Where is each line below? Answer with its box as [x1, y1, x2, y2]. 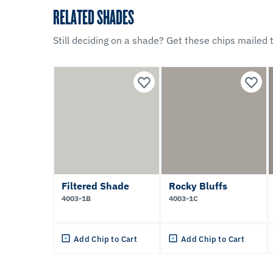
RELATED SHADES [53, 2, 134, 30]
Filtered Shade [62, 179, 129, 192]
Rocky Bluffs [169, 179, 227, 192]
